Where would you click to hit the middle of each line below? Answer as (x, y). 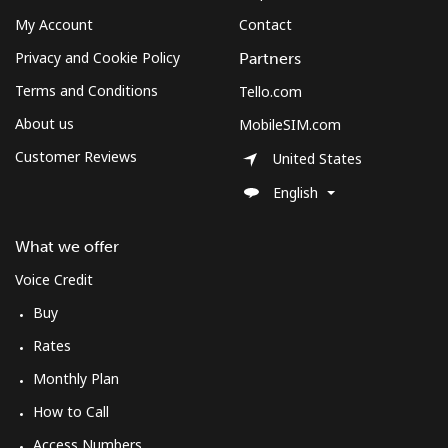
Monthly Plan (76, 378)
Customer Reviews (76, 156)
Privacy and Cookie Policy (97, 57)
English (295, 193)
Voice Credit (54, 279)
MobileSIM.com (290, 124)
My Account (54, 24)
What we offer (67, 246)
